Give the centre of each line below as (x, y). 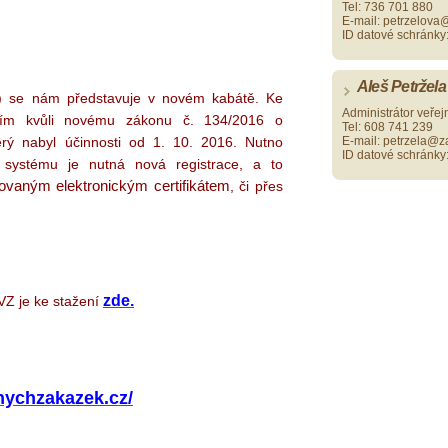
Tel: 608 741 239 (387, 127)
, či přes (256, 186)
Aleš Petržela (401, 87)
